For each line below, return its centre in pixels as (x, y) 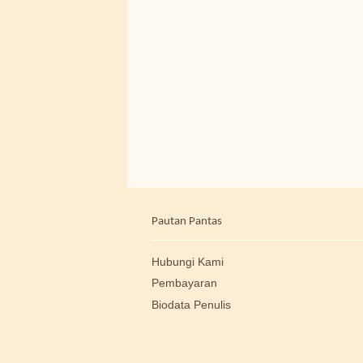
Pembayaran (184, 284)
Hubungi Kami (188, 262)
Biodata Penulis (191, 305)
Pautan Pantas (187, 222)
